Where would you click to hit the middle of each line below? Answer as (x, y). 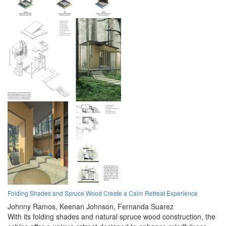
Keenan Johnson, (88, 207)
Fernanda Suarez (146, 207)
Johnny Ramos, (33, 207)
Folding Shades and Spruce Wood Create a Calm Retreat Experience (103, 193)
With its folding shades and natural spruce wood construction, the (111, 217)
